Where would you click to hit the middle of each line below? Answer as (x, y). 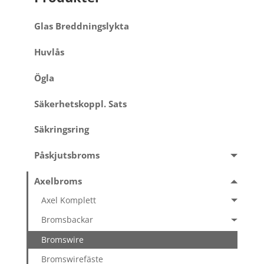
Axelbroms (58, 181)
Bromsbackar (67, 220)
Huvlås (49, 52)
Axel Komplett (69, 200)
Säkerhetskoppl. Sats (80, 104)
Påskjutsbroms (67, 156)
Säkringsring (61, 130)
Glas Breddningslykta (81, 26)
